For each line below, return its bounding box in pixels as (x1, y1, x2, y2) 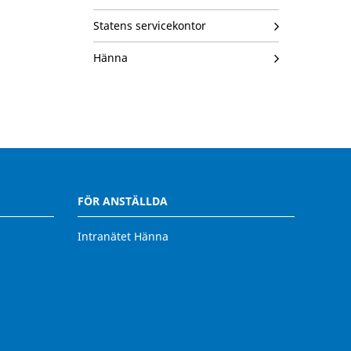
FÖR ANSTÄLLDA (77, 194, 168, 209)
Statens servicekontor (92, 18, 206, 34)
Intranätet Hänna (77, 229, 168, 244)
